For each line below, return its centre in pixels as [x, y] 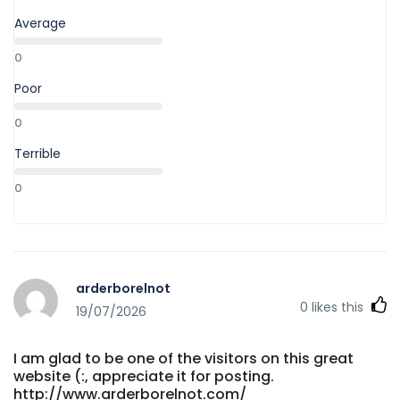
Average [40, 23]
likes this [337, 307]
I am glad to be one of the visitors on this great [183, 358]
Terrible [37, 153]
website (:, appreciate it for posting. [144, 376]
